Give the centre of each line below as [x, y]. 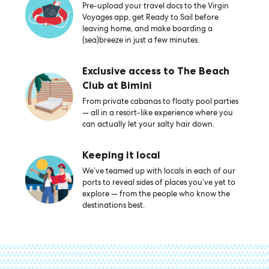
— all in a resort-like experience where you [157, 113]
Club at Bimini [117, 85]
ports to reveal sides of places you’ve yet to [159, 182]
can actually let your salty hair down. [148, 124]
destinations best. [113, 205]
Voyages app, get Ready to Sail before [150, 17]
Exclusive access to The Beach [156, 71]
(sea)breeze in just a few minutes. [141, 40]
